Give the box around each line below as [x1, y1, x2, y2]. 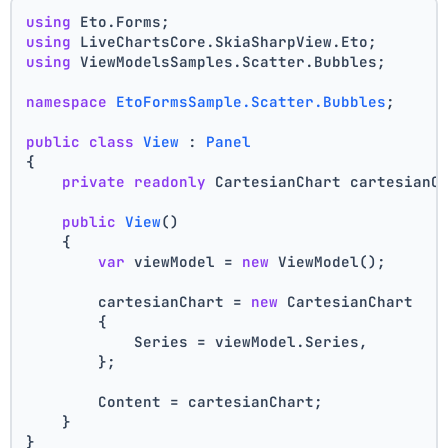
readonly [134, 172, 207, 192]
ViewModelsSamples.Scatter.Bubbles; [71, 52, 387, 72]
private [62, 172, 126, 192]
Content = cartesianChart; [26, 392, 324, 412]
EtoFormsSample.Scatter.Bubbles [116, 92, 387, 112]
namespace [26, 92, 108, 112]
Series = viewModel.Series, [26, 332, 369, 352]
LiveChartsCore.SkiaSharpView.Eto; [71, 32, 378, 52]
